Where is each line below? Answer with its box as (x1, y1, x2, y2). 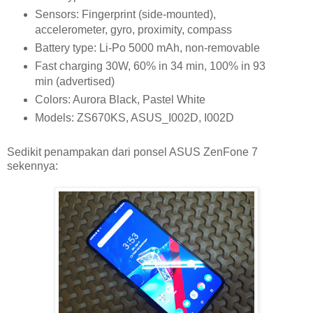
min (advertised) (34, 75, 115, 88)
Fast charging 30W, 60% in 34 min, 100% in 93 (34, 60, 265, 73)
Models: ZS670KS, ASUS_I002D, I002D (34, 111, 234, 124)
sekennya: (7, 159, 58, 172)
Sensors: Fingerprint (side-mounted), (34, 8, 216, 21)
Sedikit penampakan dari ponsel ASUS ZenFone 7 (7, 145, 258, 158)
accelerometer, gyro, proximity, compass (34, 24, 232, 36)
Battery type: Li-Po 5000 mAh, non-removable (34, 42, 260, 54)
